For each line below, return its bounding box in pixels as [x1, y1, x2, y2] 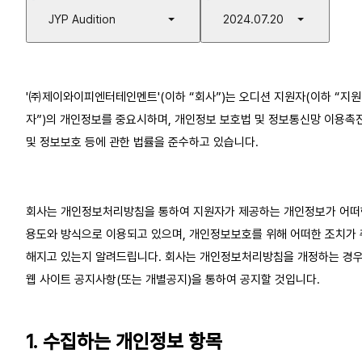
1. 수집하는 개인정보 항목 [26, 330, 222, 354]
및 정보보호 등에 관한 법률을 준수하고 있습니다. [26, 135, 259, 150]
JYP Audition [48, 12, 116, 27]
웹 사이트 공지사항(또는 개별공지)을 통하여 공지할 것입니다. [26, 272, 320, 288]
